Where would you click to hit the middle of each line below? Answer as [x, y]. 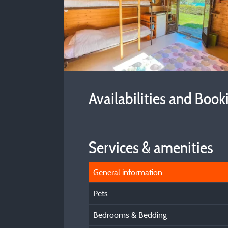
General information [128, 172]
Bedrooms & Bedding [130, 215]
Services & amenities [151, 147]
